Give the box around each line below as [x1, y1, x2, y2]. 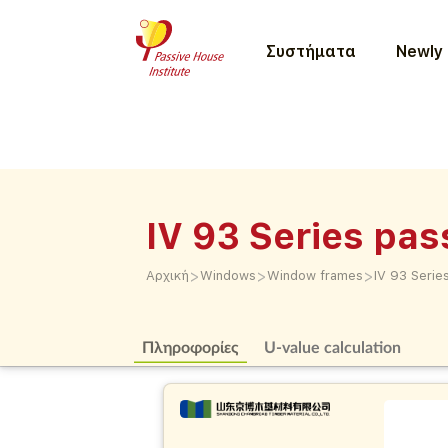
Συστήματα [266, 41, 357, 61]
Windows [200, 268, 257, 283]
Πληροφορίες [141, 337, 239, 356]
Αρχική [146, 268, 190, 283]
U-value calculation [263, 337, 401, 356]
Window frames [267, 268, 364, 283]
